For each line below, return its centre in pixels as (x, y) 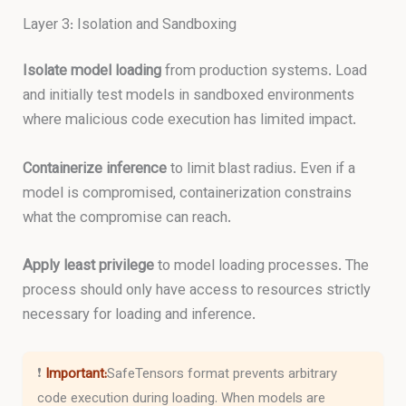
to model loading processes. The (262, 266)
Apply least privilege (89, 266)
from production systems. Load (265, 72)
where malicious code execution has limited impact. (190, 121)
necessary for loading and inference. (140, 315)
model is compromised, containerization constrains (188, 193)
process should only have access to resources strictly (197, 290)
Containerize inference (95, 169)
